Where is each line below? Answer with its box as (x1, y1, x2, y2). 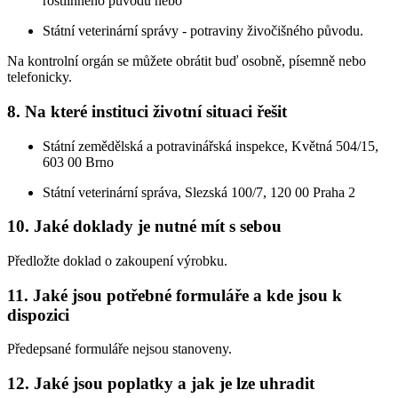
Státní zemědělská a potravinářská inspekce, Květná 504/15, (43, 138, 378, 154)
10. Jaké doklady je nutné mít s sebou (7, 217, 282, 236)
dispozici (7, 305, 69, 324)
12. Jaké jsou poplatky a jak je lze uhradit (7, 374, 314, 394)
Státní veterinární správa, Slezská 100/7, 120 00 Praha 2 (43, 184, 355, 200)
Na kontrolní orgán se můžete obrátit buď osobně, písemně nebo (7, 53, 366, 69)
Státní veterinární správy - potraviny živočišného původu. (43, 23, 363, 39)
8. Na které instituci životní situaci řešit (7, 101, 287, 121)
